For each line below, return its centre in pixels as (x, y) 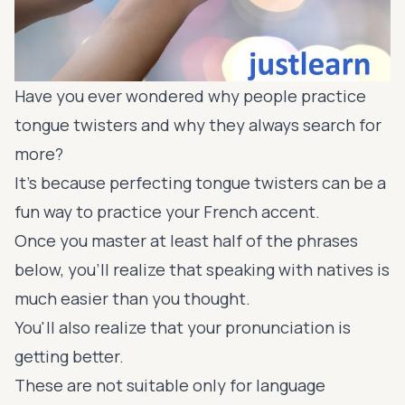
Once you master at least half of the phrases (186, 240)
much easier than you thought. (132, 298)
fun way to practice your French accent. (169, 211)
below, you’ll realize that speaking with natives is (202, 269)
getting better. (69, 356)
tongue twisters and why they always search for (198, 124)
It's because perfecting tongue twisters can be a (200, 182)
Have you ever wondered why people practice (190, 95)
